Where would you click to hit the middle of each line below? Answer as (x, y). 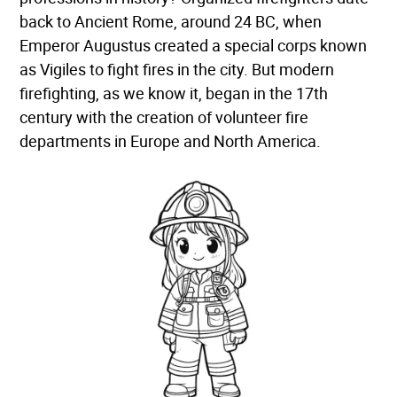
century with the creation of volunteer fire (164, 117)
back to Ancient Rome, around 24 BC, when (171, 22)
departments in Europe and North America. (171, 141)
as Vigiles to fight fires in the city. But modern (177, 70)
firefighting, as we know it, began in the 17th (174, 93)
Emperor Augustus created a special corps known (194, 46)
